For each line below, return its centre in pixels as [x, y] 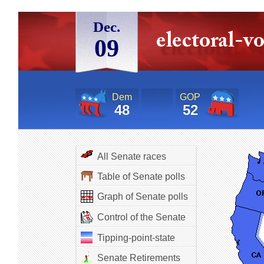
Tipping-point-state [136, 238]
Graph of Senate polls [142, 197]
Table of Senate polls [141, 176]
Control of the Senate [141, 217]
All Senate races [131, 156]
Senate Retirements [138, 258]
